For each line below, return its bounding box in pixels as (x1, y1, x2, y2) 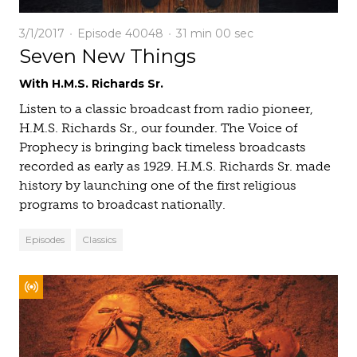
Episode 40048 (74, 26, 163, 41)
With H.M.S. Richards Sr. (19, 76, 163, 91)
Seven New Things (19, 45, 196, 68)
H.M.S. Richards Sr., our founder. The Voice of (19, 120, 298, 135)
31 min (176, 26, 215, 41)
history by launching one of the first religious (19, 178, 296, 193)
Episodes (25, 233, 65, 245)
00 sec (215, 26, 253, 41)
